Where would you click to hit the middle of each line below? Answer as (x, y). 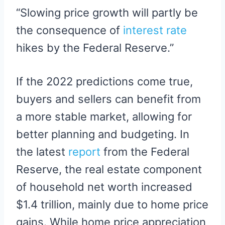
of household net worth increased (104, 187)
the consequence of (70, 30)
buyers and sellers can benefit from (108, 99)
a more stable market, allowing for (104, 116)
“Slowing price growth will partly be (107, 12)
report (83, 151)
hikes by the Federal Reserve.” (95, 47)
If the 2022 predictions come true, (104, 81)
